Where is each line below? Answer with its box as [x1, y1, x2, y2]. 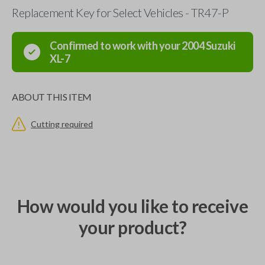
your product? [78, 216, 187, 238]
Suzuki [205, 39, 235, 52]
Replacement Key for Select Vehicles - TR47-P [12, 5, 228, 20]
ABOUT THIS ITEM [12, 91, 92, 102]
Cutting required [31, 119, 93, 129]
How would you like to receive [17, 195, 248, 216]
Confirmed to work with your [50, 39, 182, 52]
